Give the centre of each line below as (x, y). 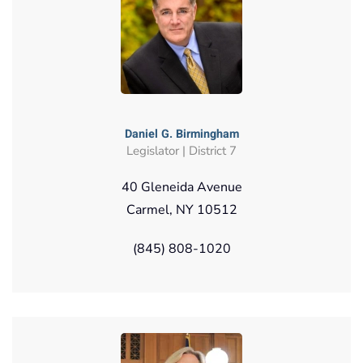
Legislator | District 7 (181, 150)
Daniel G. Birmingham (181, 134)
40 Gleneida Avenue (181, 187)
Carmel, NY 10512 (181, 209)
